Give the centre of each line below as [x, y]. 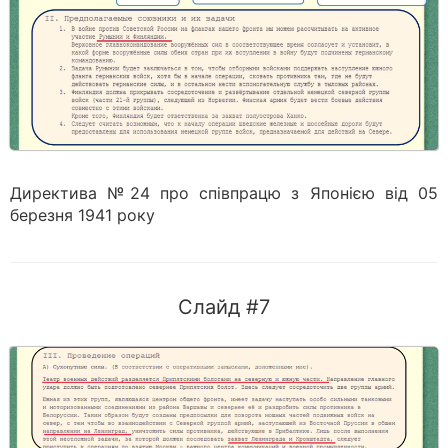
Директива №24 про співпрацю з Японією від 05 [224, 193]
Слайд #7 [224, 307]
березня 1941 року [82, 215]
